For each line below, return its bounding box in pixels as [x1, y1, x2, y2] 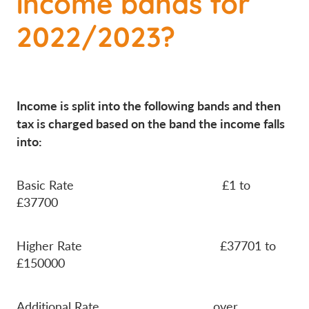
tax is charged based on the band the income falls [17, 114, 285, 132]
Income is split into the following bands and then [17, 97, 281, 114]
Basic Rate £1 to [17, 177, 250, 194]
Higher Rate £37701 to [17, 237, 276, 255]
